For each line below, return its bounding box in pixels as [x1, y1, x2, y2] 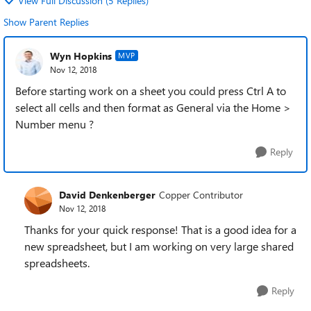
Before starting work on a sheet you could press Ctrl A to [15, 83, 286, 98]
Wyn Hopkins [50, 49, 112, 62]
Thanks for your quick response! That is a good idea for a [24, 222, 296, 237]
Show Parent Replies [3, 15, 89, 28]
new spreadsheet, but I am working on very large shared [24, 239, 294, 253]
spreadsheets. [24, 255, 90, 270]
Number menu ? [15, 117, 94, 131]
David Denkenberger [59, 187, 155, 201]
